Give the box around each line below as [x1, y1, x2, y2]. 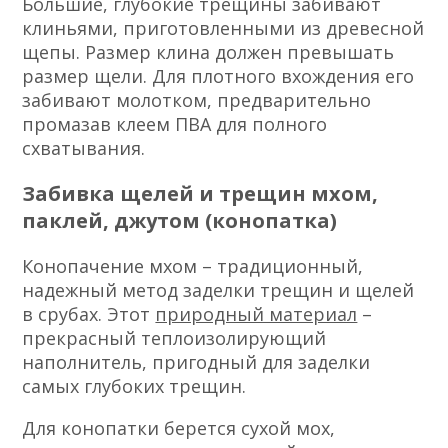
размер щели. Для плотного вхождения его [22, 64, 415, 89]
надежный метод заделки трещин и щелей [22, 278, 415, 303]
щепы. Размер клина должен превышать [22, 40, 395, 65]
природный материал [155, 302, 358, 327]
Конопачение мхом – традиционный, [22, 254, 364, 279]
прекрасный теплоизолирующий [22, 326, 327, 351]
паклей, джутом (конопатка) [22, 207, 338, 235]
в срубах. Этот [22, 302, 156, 327]
